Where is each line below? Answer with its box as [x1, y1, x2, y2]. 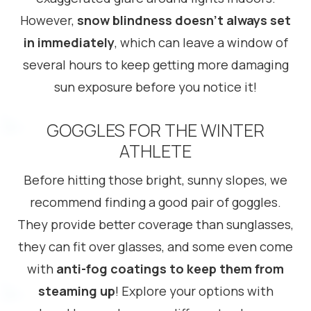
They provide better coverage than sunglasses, [17, 216, 294, 233]
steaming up [37, 283, 115, 299]
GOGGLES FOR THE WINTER [47, 118, 264, 142]
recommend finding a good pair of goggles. [30, 194, 281, 210]
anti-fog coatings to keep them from [56, 260, 284, 277]
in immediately [23, 34, 115, 51]
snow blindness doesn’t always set [77, 12, 291, 28]
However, [20, 12, 77, 28]
